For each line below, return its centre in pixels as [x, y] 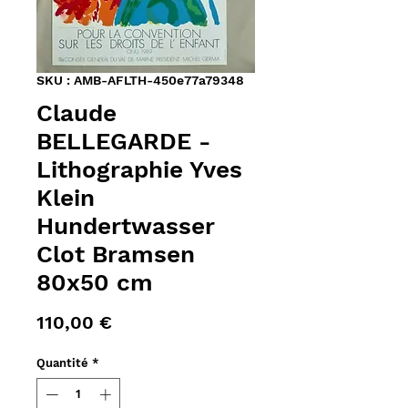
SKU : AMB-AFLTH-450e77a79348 [140, 81]
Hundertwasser [126, 226]
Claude [76, 113]
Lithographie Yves [139, 170]
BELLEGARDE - [124, 142]
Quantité [62, 363]
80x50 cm [95, 283]
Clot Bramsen [116, 255]
